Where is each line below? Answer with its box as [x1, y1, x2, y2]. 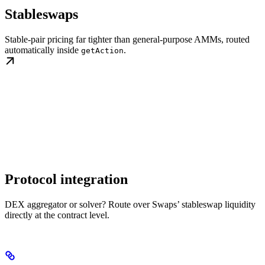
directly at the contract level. [5, 210, 109, 221]
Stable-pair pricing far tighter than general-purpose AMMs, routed [5, 34, 250, 45]
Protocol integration [5, 172, 128, 188]
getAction [81, 46, 124, 56]
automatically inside [5, 45, 81, 56]
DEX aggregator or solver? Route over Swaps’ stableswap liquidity [5, 199, 256, 210]
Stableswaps [5, 7, 78, 22]
